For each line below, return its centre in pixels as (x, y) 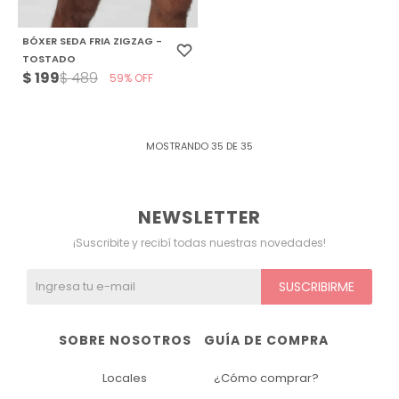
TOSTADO (49, 58)
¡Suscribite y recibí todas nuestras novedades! (199, 243)
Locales (125, 379)
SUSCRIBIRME (317, 287)
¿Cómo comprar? (266, 379)
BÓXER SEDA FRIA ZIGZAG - (92, 41)
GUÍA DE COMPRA (266, 341)
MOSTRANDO (179, 147)
